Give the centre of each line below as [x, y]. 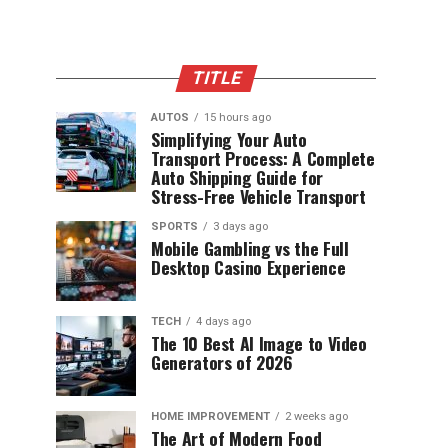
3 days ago [240, 226]
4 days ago [223, 321]
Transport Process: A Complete [263, 158]
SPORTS [174, 226]
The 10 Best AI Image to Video [259, 343]
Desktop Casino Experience [248, 267]
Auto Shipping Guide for [237, 177]
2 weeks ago [316, 416]
